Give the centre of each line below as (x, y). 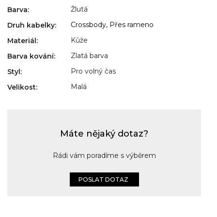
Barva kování (31, 56)
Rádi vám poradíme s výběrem (104, 156)
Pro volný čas (93, 71)
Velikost (22, 87)
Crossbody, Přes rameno (112, 25)
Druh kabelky (31, 25)
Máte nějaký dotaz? (104, 134)
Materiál (22, 41)
